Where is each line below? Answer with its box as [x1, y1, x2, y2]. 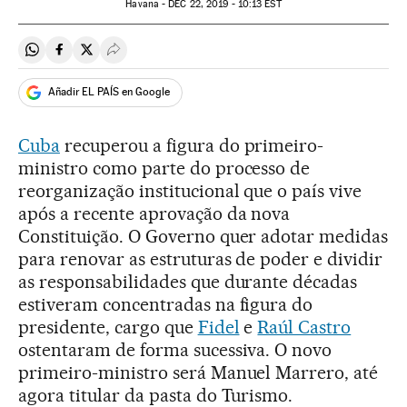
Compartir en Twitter [85, 48, 215, 66]
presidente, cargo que [18, 315, 198, 338]
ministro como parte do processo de [18, 156, 311, 179]
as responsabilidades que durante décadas [18, 270, 358, 293]
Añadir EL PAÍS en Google [48, 85, 170, 99]
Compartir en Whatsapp [31, 48, 181, 66]
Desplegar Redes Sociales [113, 48, 274, 66]
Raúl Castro [257, 315, 352, 338]
